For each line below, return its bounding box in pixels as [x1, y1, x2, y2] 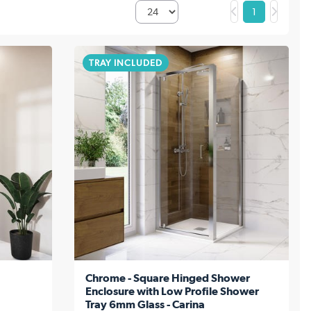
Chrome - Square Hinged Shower [85, 271, 250, 285]
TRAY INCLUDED [88, 57, 162, 68]
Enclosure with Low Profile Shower [85, 284, 259, 298]
